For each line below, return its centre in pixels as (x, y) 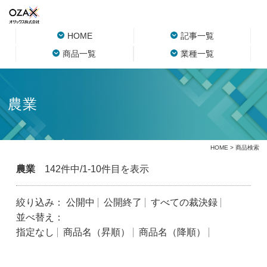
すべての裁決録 (184, 202)
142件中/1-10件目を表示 (92, 169)
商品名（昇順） (96, 232)
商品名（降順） (172, 232)
